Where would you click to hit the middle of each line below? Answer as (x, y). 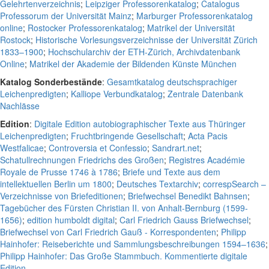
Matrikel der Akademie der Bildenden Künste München (133, 64)
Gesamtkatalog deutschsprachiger (172, 82)
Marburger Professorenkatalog (195, 16)
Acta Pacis (208, 136)
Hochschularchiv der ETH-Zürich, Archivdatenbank (144, 52)
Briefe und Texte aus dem (171, 172)
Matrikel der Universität (191, 28)
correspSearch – (234, 184)
